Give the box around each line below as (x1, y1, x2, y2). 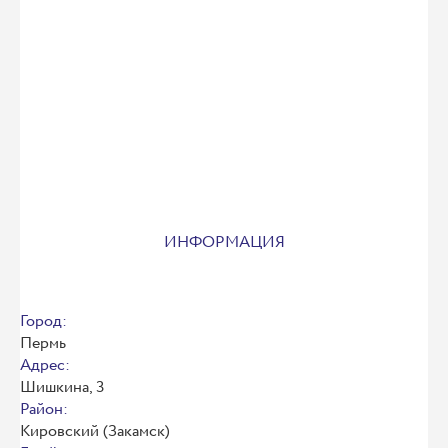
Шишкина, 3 (20, 376, 105, 399)
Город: (20, 310, 67, 333)
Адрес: (20, 354, 70, 377)
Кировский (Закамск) (20, 420, 170, 443)
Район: (20, 398, 68, 421)
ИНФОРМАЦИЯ (163, 231, 285, 254)
